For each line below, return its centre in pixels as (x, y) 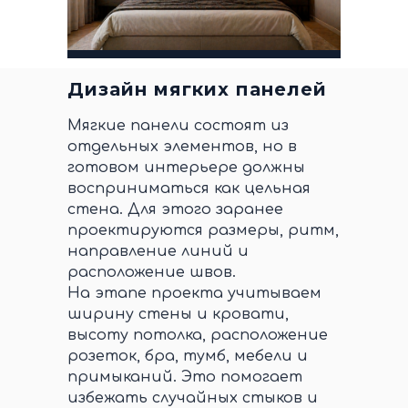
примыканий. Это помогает (185, 377)
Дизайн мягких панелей (197, 89)
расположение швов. (152, 272)
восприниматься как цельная (189, 189)
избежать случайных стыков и (193, 398)
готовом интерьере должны (186, 168)
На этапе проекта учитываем (194, 293)
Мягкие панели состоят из (178, 126)
